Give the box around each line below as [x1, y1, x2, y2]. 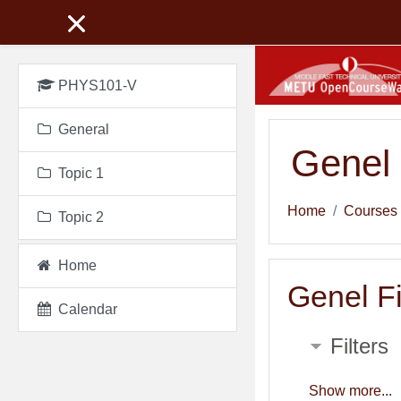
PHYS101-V [58, 78, 137, 93]
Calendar [58, 302, 117, 317]
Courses [344, 202, 397, 218]
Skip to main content [254, 2, 383, 17]
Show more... [309, 382, 392, 398]
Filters [330, 333, 388, 358]
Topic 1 [58, 166, 104, 181]
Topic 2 [58, 209, 104, 225]
